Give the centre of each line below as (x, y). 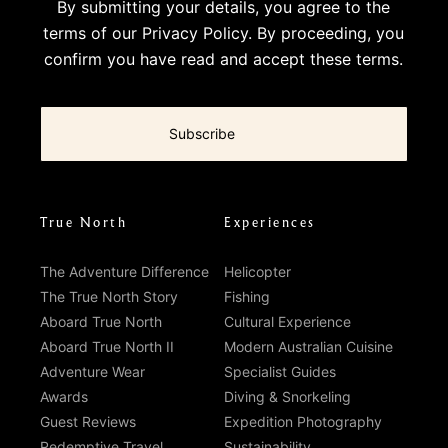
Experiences (270, 223)
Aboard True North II (107, 347)
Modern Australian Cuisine (308, 347)
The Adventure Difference (124, 272)
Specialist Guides (280, 372)
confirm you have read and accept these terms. (224, 59)
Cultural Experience (287, 322)
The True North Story (109, 297)
